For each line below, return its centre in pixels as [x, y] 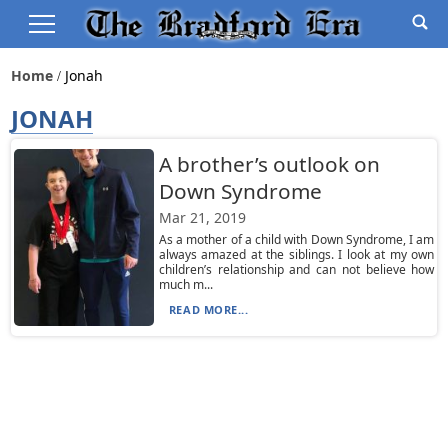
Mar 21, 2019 [202, 217]
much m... [185, 284]
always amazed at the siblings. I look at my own [296, 254]
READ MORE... [208, 309]
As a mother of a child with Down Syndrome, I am [296, 239]
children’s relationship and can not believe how [296, 269]
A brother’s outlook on [269, 164]
